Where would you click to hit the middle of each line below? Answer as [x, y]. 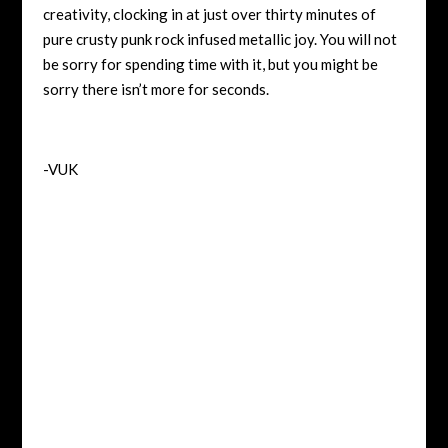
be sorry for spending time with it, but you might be [210, 63]
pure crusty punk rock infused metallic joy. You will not [219, 38]
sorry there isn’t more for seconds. [155, 88]
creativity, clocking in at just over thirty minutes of [209, 13]
